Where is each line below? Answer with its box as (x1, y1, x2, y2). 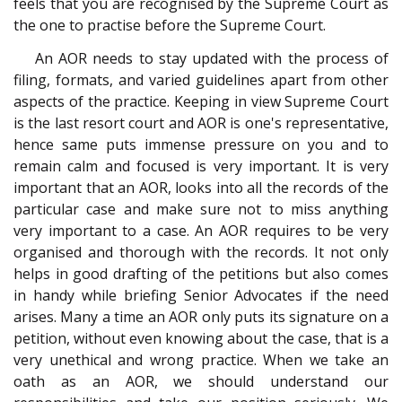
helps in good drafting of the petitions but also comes (13, 263, 389, 284)
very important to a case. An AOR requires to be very (13, 220, 389, 240)
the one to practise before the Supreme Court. (13, 15, 326, 36)
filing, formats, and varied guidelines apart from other (13, 69, 389, 90)
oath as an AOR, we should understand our (13, 371, 389, 391)
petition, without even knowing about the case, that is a (13, 328, 389, 348)
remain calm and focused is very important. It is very (13, 155, 389, 176)
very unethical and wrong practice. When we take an (13, 349, 389, 370)
